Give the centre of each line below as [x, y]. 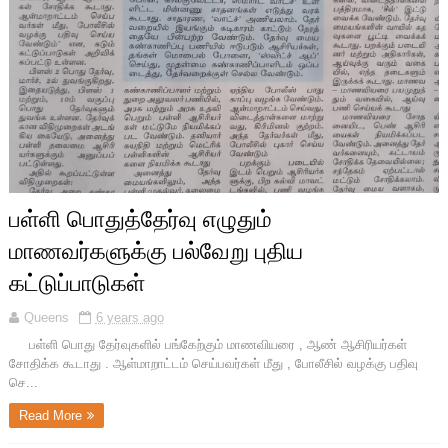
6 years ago [129, 318]
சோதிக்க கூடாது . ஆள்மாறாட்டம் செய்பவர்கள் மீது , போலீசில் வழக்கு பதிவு [213, 364]
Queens [46, 318]
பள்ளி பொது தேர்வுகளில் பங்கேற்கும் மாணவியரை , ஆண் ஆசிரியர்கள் [207, 345]
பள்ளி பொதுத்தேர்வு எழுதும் [140, 219]
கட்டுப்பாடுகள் [76, 283]
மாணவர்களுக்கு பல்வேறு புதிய [155, 251]
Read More [50, 416]
